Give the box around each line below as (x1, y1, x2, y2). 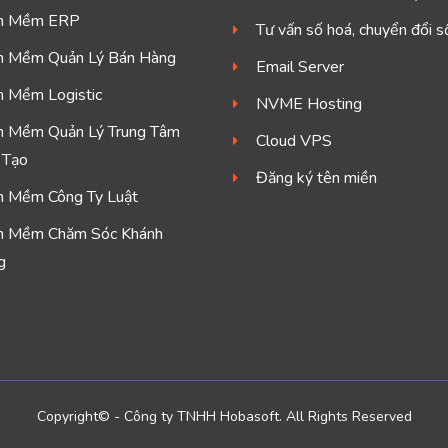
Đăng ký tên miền (255, 166, 377, 189)
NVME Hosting (255, 92, 362, 115)
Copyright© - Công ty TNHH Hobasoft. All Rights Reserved (36, 406, 412, 426)
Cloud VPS (255, 129, 332, 152)
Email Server (255, 55, 344, 78)
